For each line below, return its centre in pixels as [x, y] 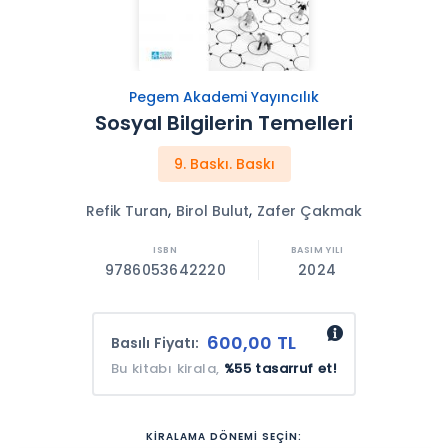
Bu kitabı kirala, [167, 368]
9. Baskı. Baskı [224, 164]
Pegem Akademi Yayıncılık [223, 97]
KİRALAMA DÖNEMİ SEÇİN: [224, 436]
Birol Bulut [212, 211]
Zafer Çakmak [309, 211]
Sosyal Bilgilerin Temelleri [224, 123]
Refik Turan [126, 211]
